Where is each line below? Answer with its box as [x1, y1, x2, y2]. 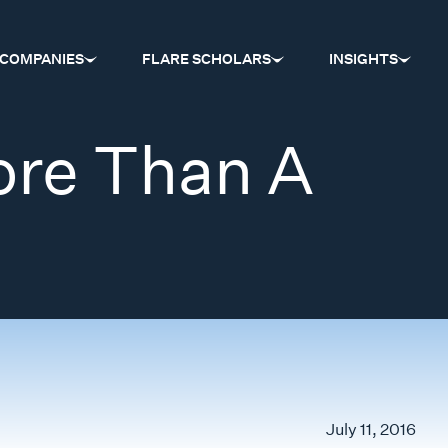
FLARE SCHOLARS [142, 50, 271, 69]
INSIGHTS [329, 50, 398, 69]
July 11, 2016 [326, 420, 416, 439]
